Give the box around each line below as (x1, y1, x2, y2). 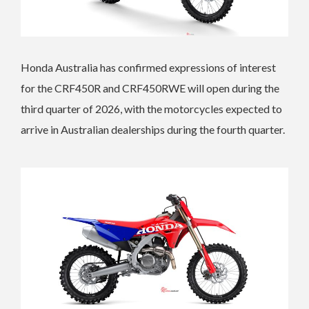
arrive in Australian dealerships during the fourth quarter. (21, 123, 285, 137)
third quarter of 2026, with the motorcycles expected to (21, 102, 282, 116)
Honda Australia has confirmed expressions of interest (21, 61, 276, 74)
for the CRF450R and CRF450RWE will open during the (21, 81, 279, 95)
